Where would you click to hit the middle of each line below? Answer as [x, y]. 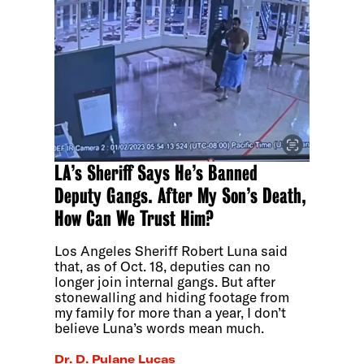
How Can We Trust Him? [134, 219]
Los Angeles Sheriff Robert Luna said [171, 251]
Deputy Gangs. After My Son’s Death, [181, 196]
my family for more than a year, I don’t [171, 313]
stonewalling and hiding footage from [172, 297]
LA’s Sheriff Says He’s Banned [156, 173]
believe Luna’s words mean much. [160, 328]
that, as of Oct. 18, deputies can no [163, 266]
